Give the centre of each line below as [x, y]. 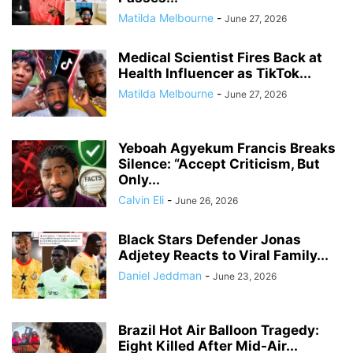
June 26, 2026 [206, 201]
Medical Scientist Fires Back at [220, 58]
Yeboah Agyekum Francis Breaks [227, 148]
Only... [139, 180]
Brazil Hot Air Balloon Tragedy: [219, 330]
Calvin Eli [141, 200]
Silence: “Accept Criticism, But [219, 164]
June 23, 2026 [245, 276]
